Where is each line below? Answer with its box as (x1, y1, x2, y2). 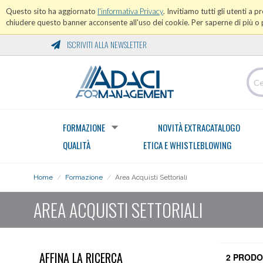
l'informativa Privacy (97, 6, 163, 16)
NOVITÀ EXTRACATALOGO (158, 121, 240, 134)
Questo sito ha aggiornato (6, 6, 97, 16)
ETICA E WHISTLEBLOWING (143, 139, 232, 151)
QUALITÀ (63, 139, 90, 151)
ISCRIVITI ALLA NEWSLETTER (65, 38, 147, 50)
